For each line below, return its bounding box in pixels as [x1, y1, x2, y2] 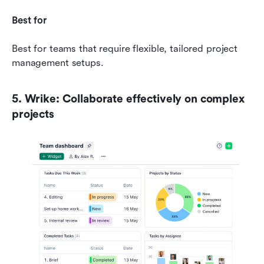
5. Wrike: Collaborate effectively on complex [12, 93, 245, 106]
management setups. [12, 57, 104, 69]
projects [12, 108, 54, 121]
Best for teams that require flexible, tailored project [12, 43, 238, 55]
